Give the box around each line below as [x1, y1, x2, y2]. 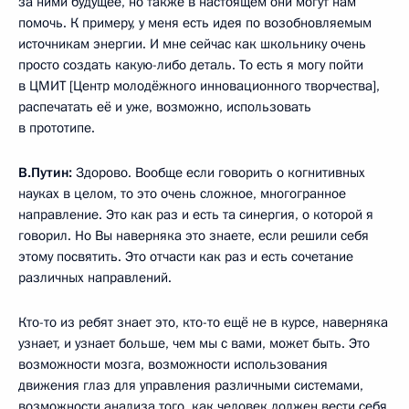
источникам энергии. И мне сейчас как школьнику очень [18, 34, 366, 53]
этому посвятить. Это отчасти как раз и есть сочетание [18, 246, 353, 266]
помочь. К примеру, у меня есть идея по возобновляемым [18, 13, 372, 32]
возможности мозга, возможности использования [18, 354, 328, 373]
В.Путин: [18, 163, 72, 182]
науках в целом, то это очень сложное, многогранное [18, 184, 346, 203]
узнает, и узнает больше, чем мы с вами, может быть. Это [18, 333, 370, 352]
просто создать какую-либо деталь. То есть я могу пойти [18, 55, 363, 74]
